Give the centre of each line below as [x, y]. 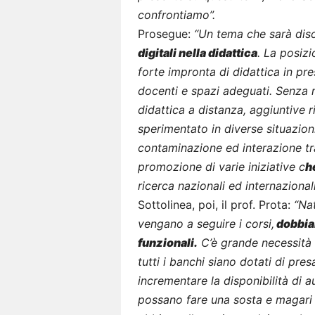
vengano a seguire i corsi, [206, 223]
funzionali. [168, 242]
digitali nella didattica [198, 52]
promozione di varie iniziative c [221, 166]
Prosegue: [164, 33]
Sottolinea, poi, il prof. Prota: [216, 204]
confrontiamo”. [176, 14]
